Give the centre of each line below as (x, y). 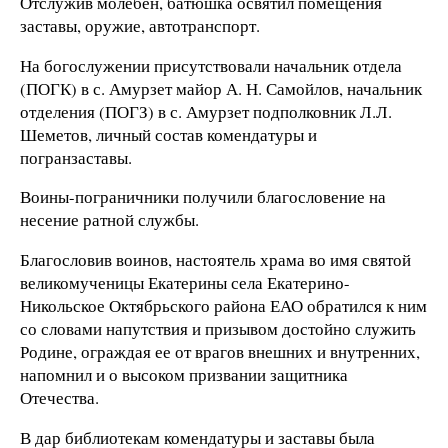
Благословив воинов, (98, 260)
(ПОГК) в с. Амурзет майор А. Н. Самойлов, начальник (221, 88)
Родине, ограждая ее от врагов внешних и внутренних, (220, 352)
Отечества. (59, 398)
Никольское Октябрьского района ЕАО (161, 306)
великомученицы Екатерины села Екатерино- (185, 283)
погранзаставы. (76, 157)
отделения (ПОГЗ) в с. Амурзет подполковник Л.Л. (206, 111)
